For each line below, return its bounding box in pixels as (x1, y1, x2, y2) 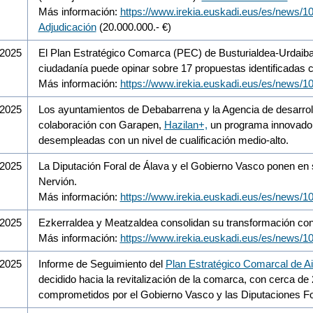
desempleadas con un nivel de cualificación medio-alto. (38, 133, 289, 146)
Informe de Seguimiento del (38, 257, 166, 270)
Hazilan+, (163, 118, 208, 131)
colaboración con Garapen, (38, 118, 164, 131)
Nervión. (38, 175, 77, 187)
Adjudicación (38, 20, 96, 33)
